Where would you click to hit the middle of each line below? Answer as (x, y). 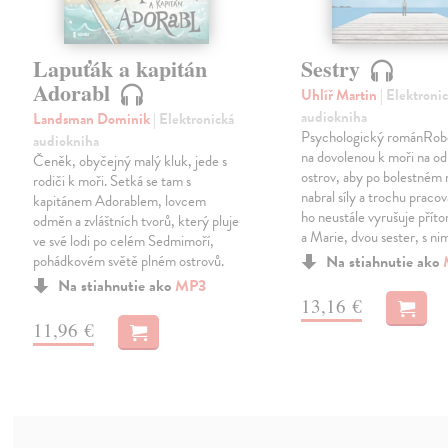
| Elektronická (194, 119)
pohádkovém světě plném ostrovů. (129, 261)
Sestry (334, 69)
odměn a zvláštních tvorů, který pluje (136, 221)
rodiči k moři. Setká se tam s (112, 181)
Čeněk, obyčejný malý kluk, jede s (130, 161)
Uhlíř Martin (341, 95)
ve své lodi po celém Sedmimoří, (124, 241)
